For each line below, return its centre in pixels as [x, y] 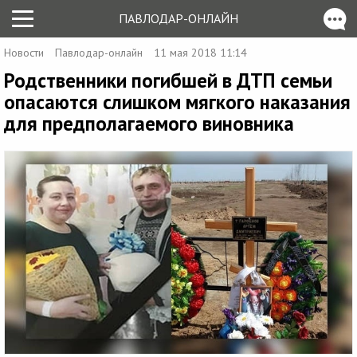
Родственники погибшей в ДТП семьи [168, 80]
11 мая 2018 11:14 [200, 53]
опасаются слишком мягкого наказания [177, 102]
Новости [24, 53]
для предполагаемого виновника [149, 124]
